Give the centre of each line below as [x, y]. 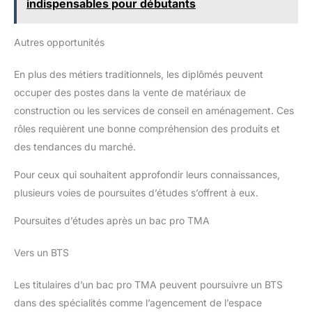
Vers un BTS [41, 253]
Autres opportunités [59, 42]
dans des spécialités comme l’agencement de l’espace [138, 303]
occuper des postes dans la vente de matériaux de [130, 93]
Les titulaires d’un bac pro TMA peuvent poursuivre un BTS [148, 285]
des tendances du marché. [75, 147]
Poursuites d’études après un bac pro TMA [112, 221]
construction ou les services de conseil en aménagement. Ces [154, 111]
